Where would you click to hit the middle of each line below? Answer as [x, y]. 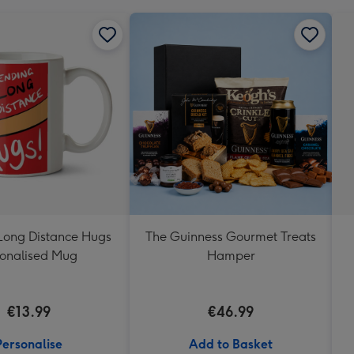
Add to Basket [231, 344]
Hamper [231, 255]
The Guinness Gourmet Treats [231, 236]
